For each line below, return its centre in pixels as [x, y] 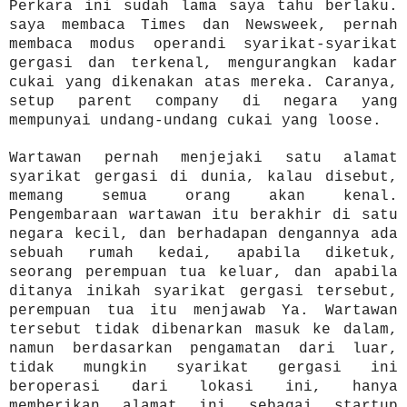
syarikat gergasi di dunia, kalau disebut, [203, 177]
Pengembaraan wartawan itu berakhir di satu [203, 215]
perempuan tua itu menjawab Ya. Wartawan [203, 310]
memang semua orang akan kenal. [203, 196]
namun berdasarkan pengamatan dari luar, [203, 348]
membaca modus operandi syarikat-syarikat [203, 44]
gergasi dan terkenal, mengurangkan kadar [203, 63]
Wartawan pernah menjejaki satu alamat [203, 158]
